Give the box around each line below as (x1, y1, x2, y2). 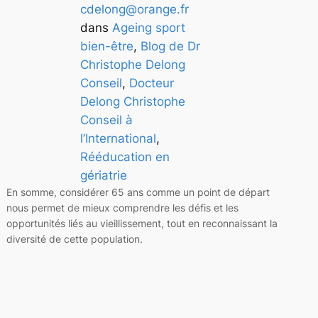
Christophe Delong (79, 57, 185, 72)
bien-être (79, 38, 133, 53)
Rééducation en (79, 149, 170, 164)
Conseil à (79, 112, 133, 127)
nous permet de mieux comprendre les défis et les (6, 201, 238, 214)
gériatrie (79, 168, 127, 182)
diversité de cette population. (6, 232, 143, 245)
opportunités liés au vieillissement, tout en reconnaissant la (6, 216, 278, 229)
